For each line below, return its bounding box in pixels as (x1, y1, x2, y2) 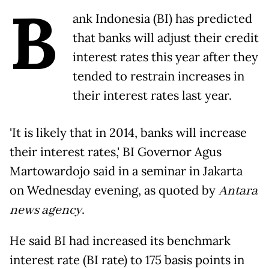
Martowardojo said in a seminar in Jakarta (10, 163, 243, 179)
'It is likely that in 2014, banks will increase (10, 124, 247, 141)
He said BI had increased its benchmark (10, 232, 231, 249)
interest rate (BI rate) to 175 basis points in (10, 252, 244, 268)
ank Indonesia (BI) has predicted (73, 10, 252, 26)
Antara (219, 182, 258, 199)
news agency (10, 201, 82, 219)
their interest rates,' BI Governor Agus (10, 144, 222, 160)
